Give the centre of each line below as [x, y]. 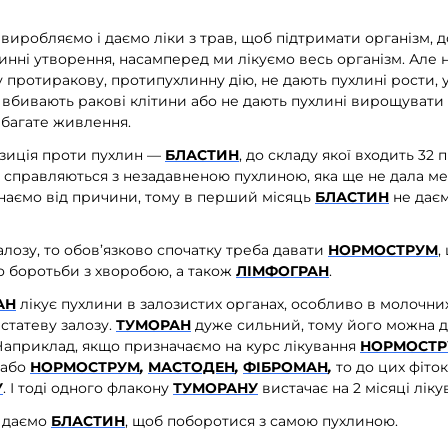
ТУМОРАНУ [215, 388]
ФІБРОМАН [285, 367]
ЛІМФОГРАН [282, 271]
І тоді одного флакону [91, 388]
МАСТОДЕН [191, 367]
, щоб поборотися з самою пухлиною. [261, 421]
